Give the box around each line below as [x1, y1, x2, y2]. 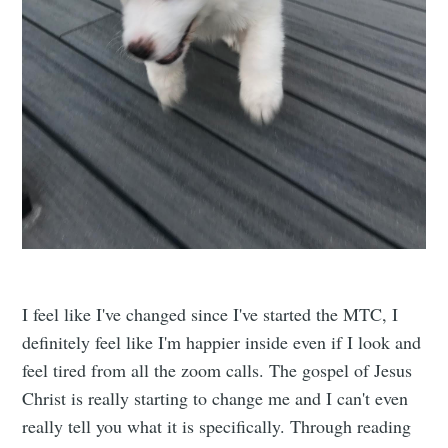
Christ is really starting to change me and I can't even [22, 386, 409, 411]
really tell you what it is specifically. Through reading [22, 414, 412, 439]
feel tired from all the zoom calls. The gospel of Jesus [22, 358, 413, 383]
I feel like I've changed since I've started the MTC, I [22, 302, 399, 327]
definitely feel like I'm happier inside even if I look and [22, 330, 422, 355]
